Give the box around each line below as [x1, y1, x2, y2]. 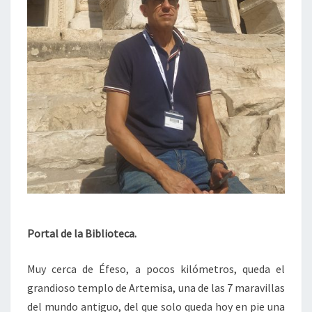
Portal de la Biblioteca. [27, 226, 136, 240]
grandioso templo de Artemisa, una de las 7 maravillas [27, 280, 285, 295]
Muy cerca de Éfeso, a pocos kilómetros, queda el [27, 261, 285, 276]
